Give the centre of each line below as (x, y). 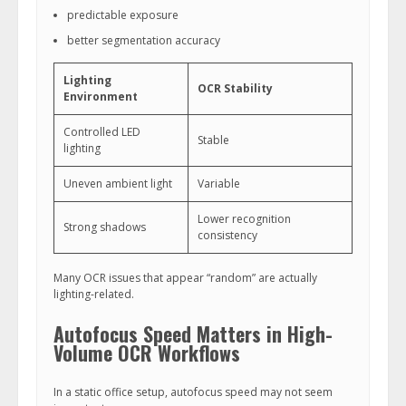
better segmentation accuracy (144, 40)
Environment (101, 97)
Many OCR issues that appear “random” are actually (185, 278)
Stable (213, 140)
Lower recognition (244, 219)
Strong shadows (105, 227)
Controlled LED (102, 132)
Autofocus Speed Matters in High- (193, 333)
